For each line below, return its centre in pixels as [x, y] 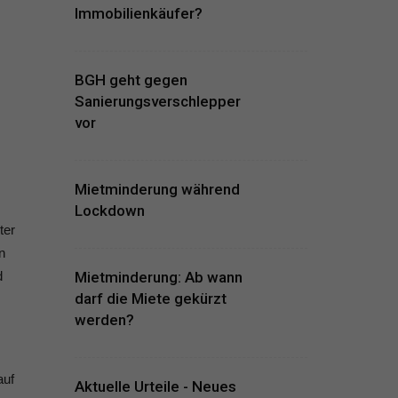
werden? [104, 320]
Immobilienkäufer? [138, 13]
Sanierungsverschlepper [157, 101]
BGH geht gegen [131, 80]
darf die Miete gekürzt [150, 298]
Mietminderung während [157, 189]
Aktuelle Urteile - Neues [155, 386]
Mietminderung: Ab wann [158, 277]
